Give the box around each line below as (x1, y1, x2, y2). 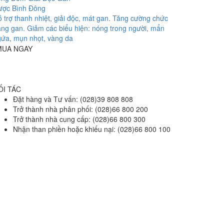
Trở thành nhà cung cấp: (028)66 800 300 (13, 114, 145, 124)
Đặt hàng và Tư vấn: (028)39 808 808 (13, 94, 133, 104)
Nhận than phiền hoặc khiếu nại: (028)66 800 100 (13, 124, 170, 134)
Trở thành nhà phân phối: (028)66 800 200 (13, 104, 148, 114)
